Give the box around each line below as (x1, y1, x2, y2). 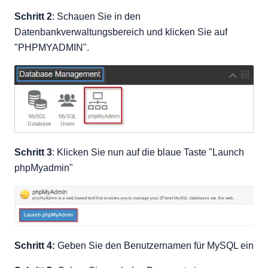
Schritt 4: (14, 240, 55, 251)
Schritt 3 (14, 147, 52, 157)
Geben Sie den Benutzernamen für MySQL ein (55, 240, 254, 251)
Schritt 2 (14, 11, 52, 22)
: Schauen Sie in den (52, 11, 141, 22)
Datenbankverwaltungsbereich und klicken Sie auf (14, 27, 227, 37)
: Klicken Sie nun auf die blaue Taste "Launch (52, 147, 244, 157)
